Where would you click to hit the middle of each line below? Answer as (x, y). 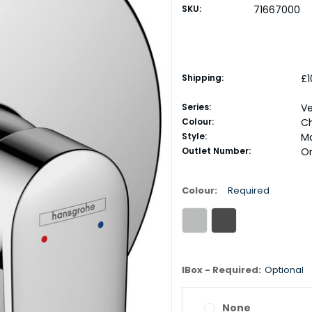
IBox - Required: (221, 270)
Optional (284, 270)
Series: (196, 107)
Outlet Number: (216, 151)
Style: (194, 136)
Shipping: (202, 78)
